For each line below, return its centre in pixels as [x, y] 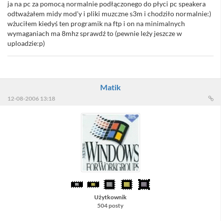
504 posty [110, 206]
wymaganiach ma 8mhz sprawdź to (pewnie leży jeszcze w [95, 34]
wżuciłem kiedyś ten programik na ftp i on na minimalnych [96, 24]
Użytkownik [110, 197]
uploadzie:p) [26, 43]
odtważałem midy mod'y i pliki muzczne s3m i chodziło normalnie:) [109, 14]
